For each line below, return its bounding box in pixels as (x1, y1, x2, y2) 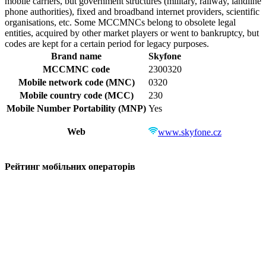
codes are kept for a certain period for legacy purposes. (5, 38, 209, 49)
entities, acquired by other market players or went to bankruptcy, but (5, 27, 259, 38)
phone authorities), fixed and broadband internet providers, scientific (5, 6, 259, 17)
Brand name (51, 50, 102, 61)
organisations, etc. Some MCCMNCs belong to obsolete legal (5, 17, 236, 27)
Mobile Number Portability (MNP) (7, 103, 146, 113)
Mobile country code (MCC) (19, 90, 134, 100)
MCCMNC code (43, 64, 110, 74)
